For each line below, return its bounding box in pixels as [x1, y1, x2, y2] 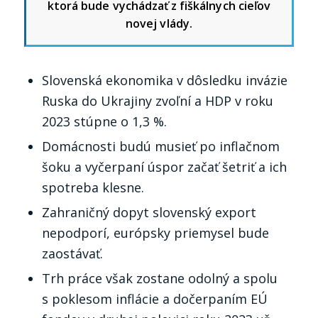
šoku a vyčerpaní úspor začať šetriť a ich [41, 158, 287, 175]
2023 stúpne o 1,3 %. [41, 112, 167, 130]
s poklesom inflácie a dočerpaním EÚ [41, 290, 268, 307]
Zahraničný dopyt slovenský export [41, 203, 256, 221]
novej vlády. [126, 15, 192, 31]
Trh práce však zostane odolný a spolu [41, 269, 278, 287]
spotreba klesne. [41, 178, 144, 196]
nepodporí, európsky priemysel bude [41, 224, 269, 241]
